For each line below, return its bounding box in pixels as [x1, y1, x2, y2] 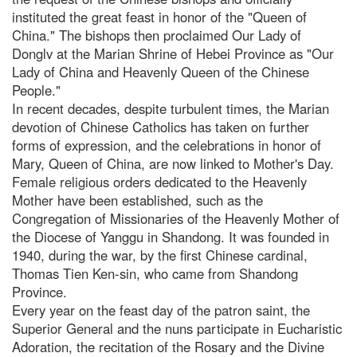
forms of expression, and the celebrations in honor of [12, 135, 321, 155]
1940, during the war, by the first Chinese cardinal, [12, 245, 308, 265]
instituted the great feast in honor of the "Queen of [12, 6, 307, 26]
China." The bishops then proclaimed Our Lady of [12, 25, 301, 45]
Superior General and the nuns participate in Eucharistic [12, 318, 342, 338]
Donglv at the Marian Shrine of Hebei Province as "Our [12, 43, 334, 63]
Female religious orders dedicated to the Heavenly [12, 171, 307, 191]
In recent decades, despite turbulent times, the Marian [12, 98, 329, 118]
